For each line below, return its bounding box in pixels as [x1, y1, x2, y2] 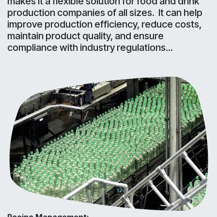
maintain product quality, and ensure [7, 30, 164, 42]
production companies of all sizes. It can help [7, 7, 202, 18]
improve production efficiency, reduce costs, [7, 18, 201, 30]
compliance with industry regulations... [7, 42, 173, 53]
